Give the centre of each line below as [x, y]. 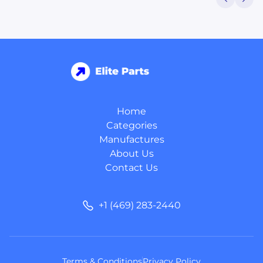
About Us [131, 154]
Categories [131, 126]
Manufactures [131, 140]
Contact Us [131, 168]
